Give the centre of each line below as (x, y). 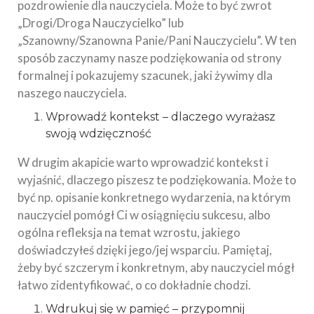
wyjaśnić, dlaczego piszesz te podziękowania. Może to (157, 179)
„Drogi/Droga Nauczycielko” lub (101, 22)
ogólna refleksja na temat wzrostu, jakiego (129, 232)
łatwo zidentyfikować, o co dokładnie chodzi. (134, 285)
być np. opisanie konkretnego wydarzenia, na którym (154, 197)
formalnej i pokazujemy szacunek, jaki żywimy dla (145, 75)
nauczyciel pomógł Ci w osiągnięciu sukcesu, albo (144, 214)
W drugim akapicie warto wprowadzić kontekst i (143, 162)
